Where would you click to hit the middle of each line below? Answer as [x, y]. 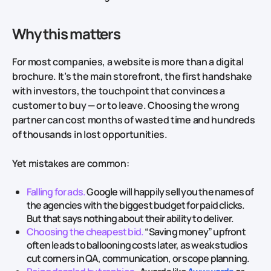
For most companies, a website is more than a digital [128, 61]
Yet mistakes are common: [71, 163]
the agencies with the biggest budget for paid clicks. [136, 205]
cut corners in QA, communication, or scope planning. [138, 258]
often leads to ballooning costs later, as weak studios [137, 245]
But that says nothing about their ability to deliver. [130, 218]
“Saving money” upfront [194, 231]
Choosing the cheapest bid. [85, 231]
